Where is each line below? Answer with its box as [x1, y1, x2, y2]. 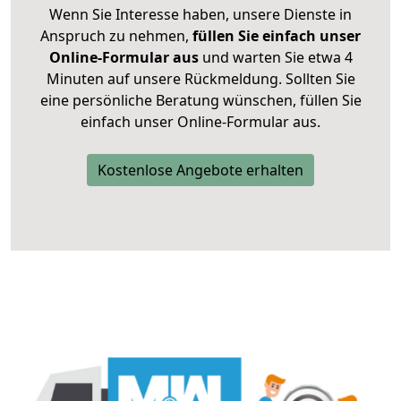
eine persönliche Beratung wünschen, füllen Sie [39, 90, 362, 111]
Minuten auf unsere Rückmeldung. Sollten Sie [46, 69, 355, 90]
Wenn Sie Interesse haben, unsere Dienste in [49, 4, 352, 25]
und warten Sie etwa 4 [198, 47, 353, 68]
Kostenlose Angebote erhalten [98, 160, 303, 181]
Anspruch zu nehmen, [40, 26, 192, 47]
